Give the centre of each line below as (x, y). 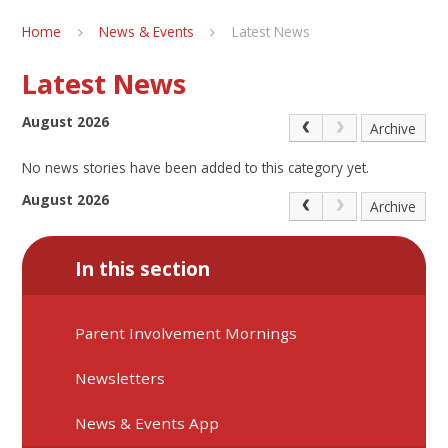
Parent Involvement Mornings (186, 332)
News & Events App (147, 423)
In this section (143, 269)
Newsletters (120, 377)
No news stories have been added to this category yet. (196, 167)
